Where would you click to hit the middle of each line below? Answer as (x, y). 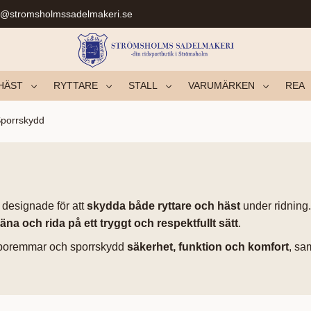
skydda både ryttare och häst (163, 205)
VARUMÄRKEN (221, 85)
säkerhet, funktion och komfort (208, 247)
